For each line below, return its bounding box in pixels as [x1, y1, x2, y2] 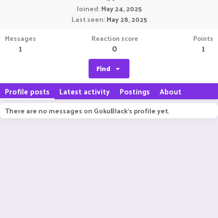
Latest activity [59, 85, 110, 98]
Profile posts [5, 85, 50, 98]
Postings [120, 85, 150, 98]
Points [193, 32, 213, 44]
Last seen [71, 13, 104, 25]
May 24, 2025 [101, 2, 142, 15]
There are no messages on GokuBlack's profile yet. [5, 105, 169, 117]
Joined [76, 2, 98, 15]
